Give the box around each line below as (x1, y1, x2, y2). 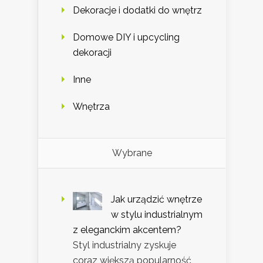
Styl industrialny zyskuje (73, 239, 176, 251)
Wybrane (112, 147, 152, 159)
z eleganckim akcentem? (73, 224, 181, 235)
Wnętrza (73, 100, 110, 112)
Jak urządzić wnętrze (111, 193, 202, 205)
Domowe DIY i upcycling (73, 31, 180, 43)
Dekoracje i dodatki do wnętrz (73, 4, 202, 16)
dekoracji (73, 46, 112, 58)
